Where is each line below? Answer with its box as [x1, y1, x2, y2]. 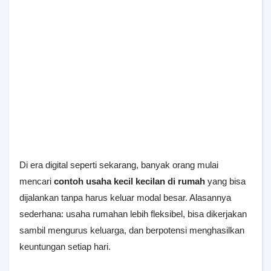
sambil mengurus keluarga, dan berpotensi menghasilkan [19, 225, 244, 235]
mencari [19, 176, 54, 186]
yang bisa [205, 176, 246, 186]
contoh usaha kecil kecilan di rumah [54, 176, 205, 186]
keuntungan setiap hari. [19, 241, 111, 252]
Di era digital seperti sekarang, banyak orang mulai [19, 160, 218, 170]
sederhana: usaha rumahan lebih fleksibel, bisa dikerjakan [19, 209, 247, 219]
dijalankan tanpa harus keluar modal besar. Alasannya [19, 192, 231, 203]
